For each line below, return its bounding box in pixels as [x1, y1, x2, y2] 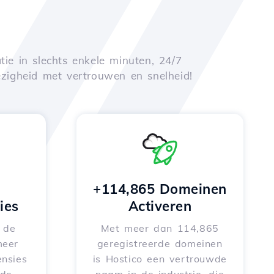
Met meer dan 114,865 [100, 222, 219, 234]
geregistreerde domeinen [97, 237, 223, 250]
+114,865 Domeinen [93, 180, 227, 198]
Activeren [128, 198, 191, 215]
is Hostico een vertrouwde [92, 253, 227, 265]
